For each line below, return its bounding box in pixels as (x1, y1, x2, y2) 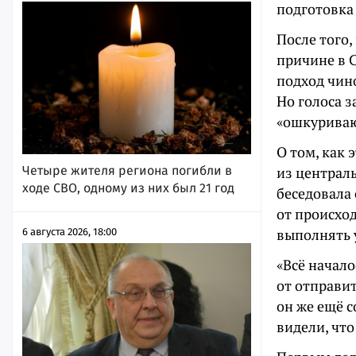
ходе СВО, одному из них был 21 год (22, 180, 234, 195)
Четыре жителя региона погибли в (22, 162, 232, 178)
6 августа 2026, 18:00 (22, 225, 117, 238)
